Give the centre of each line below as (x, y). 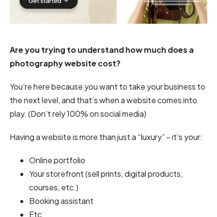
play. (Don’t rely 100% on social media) (78, 114)
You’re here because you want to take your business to (108, 87)
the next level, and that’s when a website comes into (103, 100)
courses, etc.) (54, 187)
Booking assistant (61, 201)
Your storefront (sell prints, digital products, (106, 174)
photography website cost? (65, 63)
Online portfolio (57, 160)
